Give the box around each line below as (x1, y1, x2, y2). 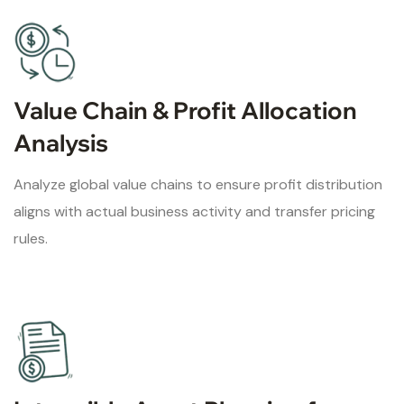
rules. (14, 228, 48, 248)
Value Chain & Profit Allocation (14, 95, 357, 125)
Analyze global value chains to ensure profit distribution (14, 174, 382, 194)
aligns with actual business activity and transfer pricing (14, 201, 375, 221)
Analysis (14, 127, 108, 158)
